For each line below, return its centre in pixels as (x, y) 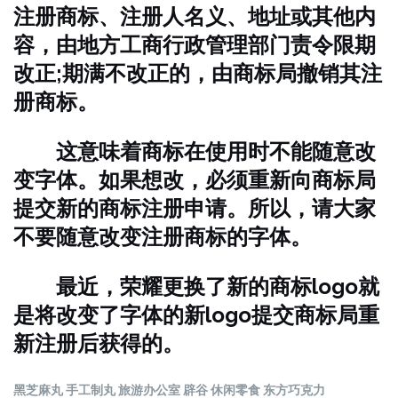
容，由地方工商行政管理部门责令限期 (195, 45)
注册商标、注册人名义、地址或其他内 (195, 16)
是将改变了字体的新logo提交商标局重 (196, 315)
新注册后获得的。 (99, 343)
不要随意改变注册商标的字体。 (163, 237)
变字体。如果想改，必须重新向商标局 (195, 180)
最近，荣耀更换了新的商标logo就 (196, 287)
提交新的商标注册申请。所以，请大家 (195, 208)
